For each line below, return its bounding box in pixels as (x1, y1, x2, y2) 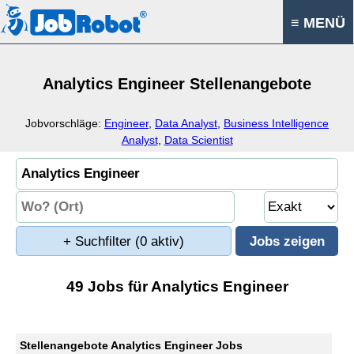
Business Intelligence (224, 117, 329, 130)
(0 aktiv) (135, 234, 184, 249)
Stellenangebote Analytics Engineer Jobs (20, 339, 243, 352)
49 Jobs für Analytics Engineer (66, 278, 288, 295)
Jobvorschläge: (25, 117, 104, 130)
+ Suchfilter (63, 234, 135, 249)
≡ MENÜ (291, 15, 345, 31)
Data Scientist (164, 134, 233, 146)
